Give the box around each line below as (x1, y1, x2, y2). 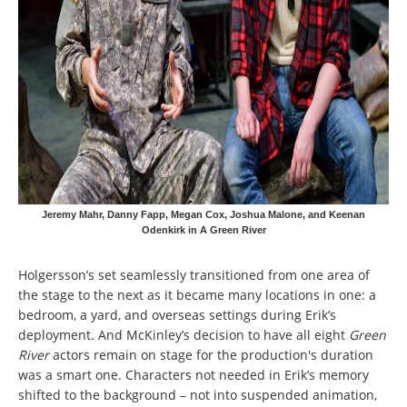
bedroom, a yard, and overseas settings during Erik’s (18, 306, 336, 324)
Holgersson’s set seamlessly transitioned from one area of (18, 266, 370, 284)
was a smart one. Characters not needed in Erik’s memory (18, 366, 369, 384)
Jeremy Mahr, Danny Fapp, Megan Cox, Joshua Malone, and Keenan (42, 208, 365, 220)
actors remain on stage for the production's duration (49, 346, 373, 364)
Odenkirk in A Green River (141, 223, 266, 235)
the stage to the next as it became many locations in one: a (18, 286, 376, 304)
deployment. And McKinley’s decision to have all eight (18, 326, 349, 344)
